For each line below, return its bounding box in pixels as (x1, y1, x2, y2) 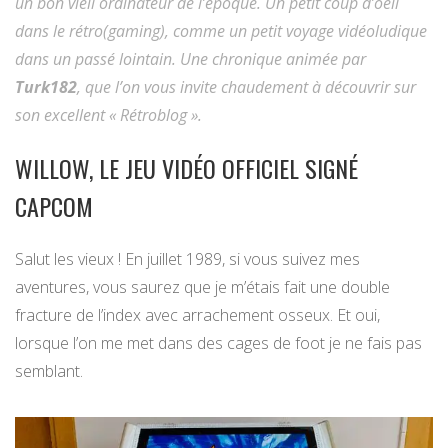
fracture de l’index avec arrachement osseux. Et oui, (15, 304, 380, 327)
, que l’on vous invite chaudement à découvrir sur (77, 76, 416, 99)
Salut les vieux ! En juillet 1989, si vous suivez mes (15, 248, 360, 271)
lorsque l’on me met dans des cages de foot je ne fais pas (15, 332, 422, 355)
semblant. (15, 360, 83, 383)
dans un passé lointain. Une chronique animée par (15, 48, 366, 71)
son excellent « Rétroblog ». (15, 104, 202, 127)
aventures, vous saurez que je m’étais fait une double (15, 276, 390, 299)
